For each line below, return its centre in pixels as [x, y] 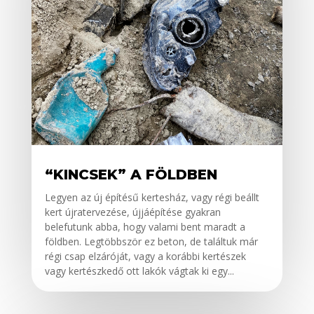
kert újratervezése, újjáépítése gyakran [132, 212]
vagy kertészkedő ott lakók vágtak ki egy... [139, 271]
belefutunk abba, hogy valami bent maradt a [145, 227]
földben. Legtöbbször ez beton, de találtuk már [151, 242]
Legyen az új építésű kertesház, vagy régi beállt [152, 198]
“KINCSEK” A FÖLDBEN [131, 175]
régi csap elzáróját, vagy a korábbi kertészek [145, 257]
